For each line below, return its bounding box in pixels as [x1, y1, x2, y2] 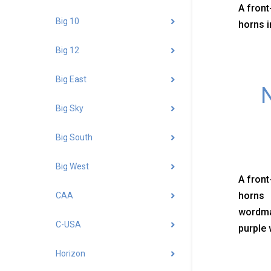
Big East [56, 74, 87, 85]
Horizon [56, 249, 85, 259]
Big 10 [56, 16, 79, 27]
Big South [56, 132, 93, 143]
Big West [56, 162, 89, 172]
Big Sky [56, 103, 83, 114]
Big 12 [56, 45, 79, 56]
